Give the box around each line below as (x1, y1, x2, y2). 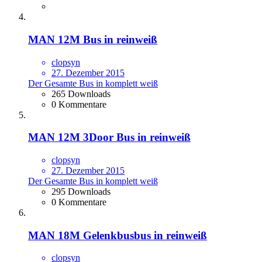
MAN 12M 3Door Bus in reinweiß (28, 131, 191, 144)
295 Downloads (51, 187, 111, 196)
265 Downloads (51, 88, 111, 99)
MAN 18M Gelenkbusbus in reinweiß (28, 229, 207, 242)
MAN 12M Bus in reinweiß (28, 33, 157, 46)
